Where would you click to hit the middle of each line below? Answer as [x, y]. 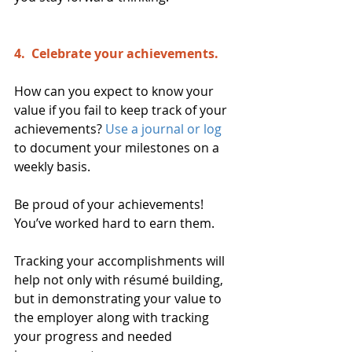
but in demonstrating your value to [119, 298]
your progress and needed [95, 336]
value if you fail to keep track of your [122, 110]
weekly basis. [52, 166]
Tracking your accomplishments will [121, 260]
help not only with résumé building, [120, 279]
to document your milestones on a [118, 147]
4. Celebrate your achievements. [118, 53]
